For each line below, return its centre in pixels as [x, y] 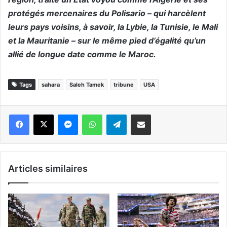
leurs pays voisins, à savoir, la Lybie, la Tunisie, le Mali [113, 27]
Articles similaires [48, 168]
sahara [51, 84]
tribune [124, 84]
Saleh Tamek [87, 84]
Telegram [130, 114]
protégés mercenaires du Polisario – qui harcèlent [107, 13]
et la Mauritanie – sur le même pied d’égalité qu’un [107, 40]
